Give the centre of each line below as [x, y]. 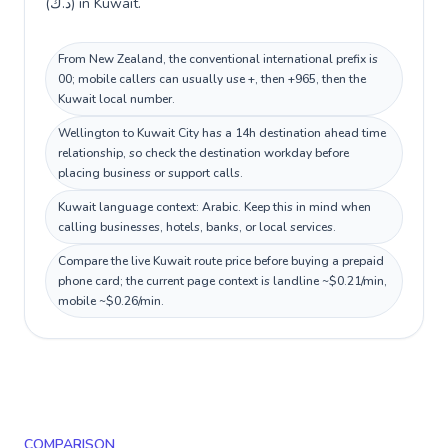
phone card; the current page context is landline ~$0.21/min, [222, 281]
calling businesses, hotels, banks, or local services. [197, 227]
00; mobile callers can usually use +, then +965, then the [212, 79]
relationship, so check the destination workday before [203, 153]
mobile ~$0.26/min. [111, 301]
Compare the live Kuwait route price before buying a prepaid [221, 261]
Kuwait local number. [116, 99]
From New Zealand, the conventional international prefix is [218, 59]
